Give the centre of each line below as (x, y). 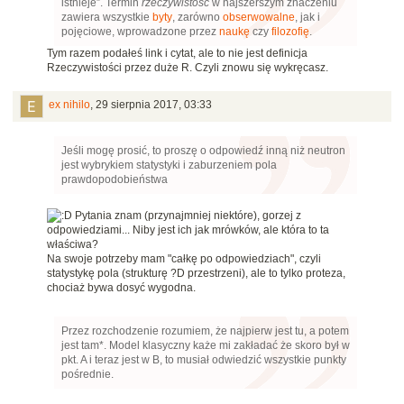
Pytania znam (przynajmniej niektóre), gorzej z (187, 216)
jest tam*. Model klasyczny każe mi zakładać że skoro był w (206, 346)
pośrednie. (87, 375)
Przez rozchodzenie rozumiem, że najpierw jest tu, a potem (205, 331)
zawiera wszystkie (107, 18)
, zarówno (197, 18)
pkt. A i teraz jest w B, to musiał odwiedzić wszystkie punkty (204, 360)
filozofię (290, 32)
